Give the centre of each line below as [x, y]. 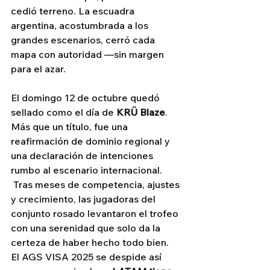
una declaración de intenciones [83, 156]
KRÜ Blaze [141, 112]
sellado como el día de [64, 112]
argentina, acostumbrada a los [81, 26]
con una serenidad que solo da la [87, 228]
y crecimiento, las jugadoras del [84, 199]
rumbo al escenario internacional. [86, 170]
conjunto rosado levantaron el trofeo [96, 214]
